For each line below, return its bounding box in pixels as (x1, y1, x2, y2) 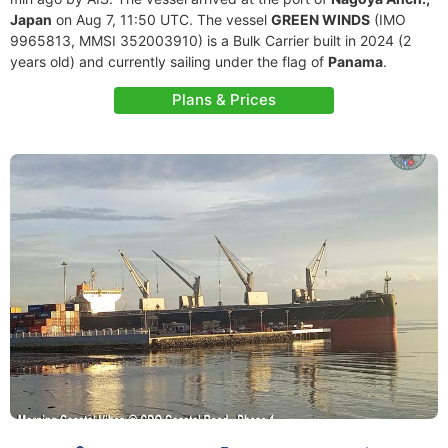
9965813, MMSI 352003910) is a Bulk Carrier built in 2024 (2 (10, 32, 411, 49)
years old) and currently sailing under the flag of (10, 53, 328, 70)
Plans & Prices (172, 90, 276, 109)
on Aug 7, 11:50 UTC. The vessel (52, 11, 271, 28)
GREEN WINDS (271, 11, 370, 28)
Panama (328, 53, 383, 70)
